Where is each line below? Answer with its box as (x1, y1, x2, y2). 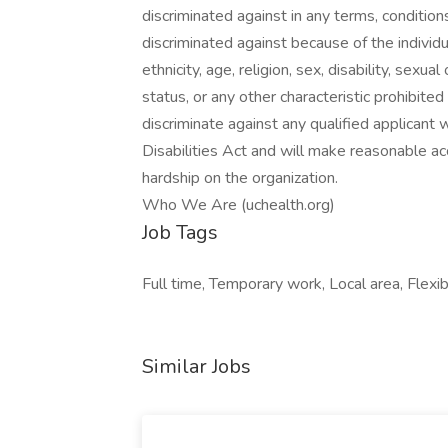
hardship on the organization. (142, 167, 338, 189)
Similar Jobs (142, 353, 251, 380)
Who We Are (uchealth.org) (142, 194, 335, 216)
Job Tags (142, 219, 218, 246)
